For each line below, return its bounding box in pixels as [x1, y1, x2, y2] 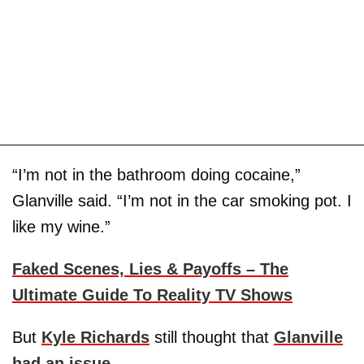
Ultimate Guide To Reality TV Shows [12, 285, 292, 304]
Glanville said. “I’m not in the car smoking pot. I [12, 191, 352, 210]
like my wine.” [12, 217, 110, 236]
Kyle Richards [41, 327, 149, 346]
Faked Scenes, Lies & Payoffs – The [12, 259, 288, 278]
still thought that [149, 327, 274, 346]
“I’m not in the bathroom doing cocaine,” [12, 165, 301, 184]
